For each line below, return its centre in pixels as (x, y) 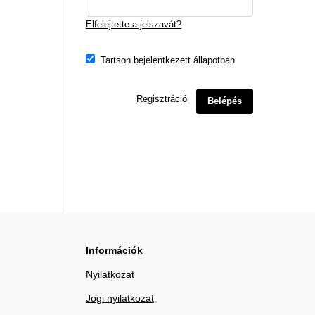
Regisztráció (161, 98)
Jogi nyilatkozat (120, 298)
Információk (114, 250)
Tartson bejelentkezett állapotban (167, 60)
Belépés (225, 101)
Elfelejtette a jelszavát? (134, 24)
